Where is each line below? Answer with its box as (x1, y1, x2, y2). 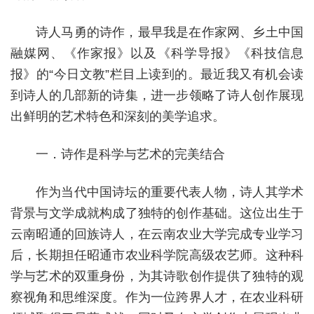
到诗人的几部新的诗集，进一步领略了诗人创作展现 (11, 88, 303, 102)
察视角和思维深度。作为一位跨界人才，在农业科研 (11, 290, 303, 304)
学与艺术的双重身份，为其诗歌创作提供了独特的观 (11, 269, 303, 283)
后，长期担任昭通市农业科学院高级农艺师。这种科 (11, 248, 303, 262)
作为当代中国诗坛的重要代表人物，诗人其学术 (36, 185, 303, 199)
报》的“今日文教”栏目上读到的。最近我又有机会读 (11, 67, 303, 81)
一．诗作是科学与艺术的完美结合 (36, 147, 225, 161)
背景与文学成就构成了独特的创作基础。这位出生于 (11, 206, 303, 220)
